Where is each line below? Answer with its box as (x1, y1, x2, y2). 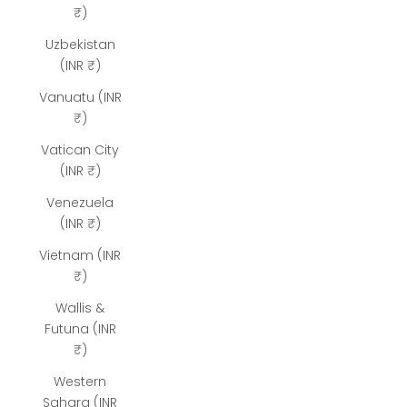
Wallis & (55, 299, 104, 317)
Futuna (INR (44, 320, 116, 338)
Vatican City (41, 141, 119, 159)
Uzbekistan (45, 35, 115, 54)
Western (54, 372, 106, 391)
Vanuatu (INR (38, 88, 122, 106)
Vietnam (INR (39, 246, 121, 264)
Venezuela (46, 194, 114, 212)
